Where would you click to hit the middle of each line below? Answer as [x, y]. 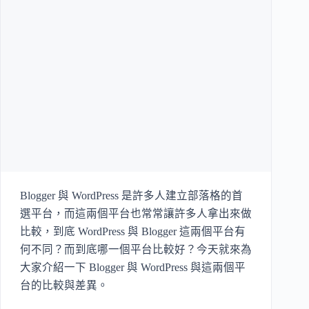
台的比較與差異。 [64, 286]
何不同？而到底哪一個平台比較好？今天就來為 [136, 250]
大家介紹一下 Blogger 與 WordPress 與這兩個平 [133, 268]
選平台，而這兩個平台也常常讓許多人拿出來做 [136, 214]
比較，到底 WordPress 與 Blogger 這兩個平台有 [133, 232]
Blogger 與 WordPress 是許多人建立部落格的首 [131, 196]
